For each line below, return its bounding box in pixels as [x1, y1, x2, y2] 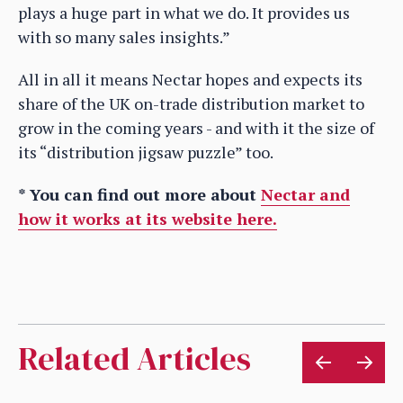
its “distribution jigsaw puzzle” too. [18, 140, 273, 163]
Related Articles [18, 336, 251, 381]
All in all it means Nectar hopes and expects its [18, 67, 363, 90]
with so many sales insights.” [18, 25, 230, 48]
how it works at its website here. [18, 207, 277, 229]
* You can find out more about [18, 183, 261, 205]
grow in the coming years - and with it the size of [18, 116, 374, 139]
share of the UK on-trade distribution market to [18, 92, 364, 114]
